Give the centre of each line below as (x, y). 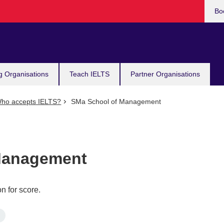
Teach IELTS (89, 74)
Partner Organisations (165, 74)
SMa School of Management (115, 101)
